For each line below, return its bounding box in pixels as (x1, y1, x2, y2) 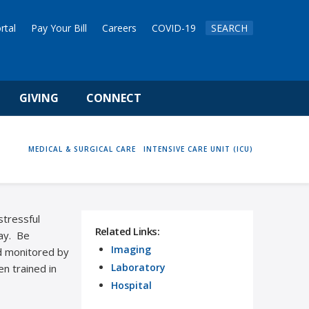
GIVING (19, 90, 59, 106)
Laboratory (110, 260, 166, 274)
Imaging (110, 242, 151, 256)
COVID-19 (152, 21, 197, 34)
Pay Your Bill (31, 21, 88, 34)
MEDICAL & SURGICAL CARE (28, 144, 136, 154)
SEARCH (211, 21, 248, 34)
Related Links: (94, 223, 160, 238)
